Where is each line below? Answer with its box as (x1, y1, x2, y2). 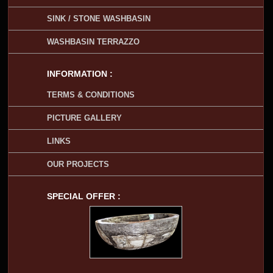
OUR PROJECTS (46, 159, 109, 169)
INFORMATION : (46, 68, 113, 79)
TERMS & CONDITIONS (46, 90, 135, 99)
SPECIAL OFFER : (46, 191, 121, 201)
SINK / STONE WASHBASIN (46, 13, 151, 23)
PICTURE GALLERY (46, 113, 122, 122)
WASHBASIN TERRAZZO (46, 37, 140, 46)
